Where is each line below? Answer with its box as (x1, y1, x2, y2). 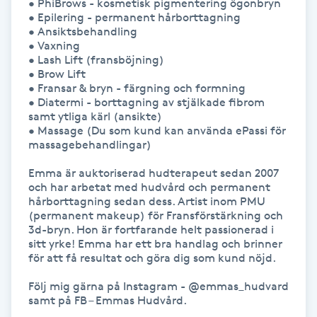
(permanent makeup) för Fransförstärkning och (28, 208, 283, 222)
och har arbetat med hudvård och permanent (28, 180, 270, 194)
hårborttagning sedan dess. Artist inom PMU (28, 194, 265, 208)
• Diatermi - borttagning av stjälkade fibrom (28, 95, 265, 109)
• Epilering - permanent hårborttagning (28, 10, 241, 24)
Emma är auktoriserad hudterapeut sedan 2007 (28, 166, 279, 180)
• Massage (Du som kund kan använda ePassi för (28, 123, 286, 137)
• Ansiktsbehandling (28, 24, 137, 38)
